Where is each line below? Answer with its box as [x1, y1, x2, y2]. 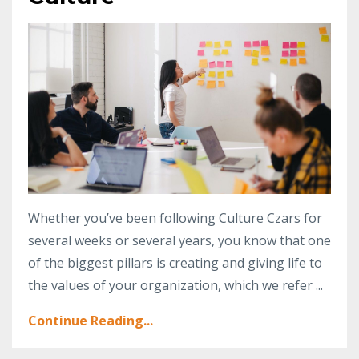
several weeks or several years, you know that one [28, 232, 331, 249]
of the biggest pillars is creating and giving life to [28, 254, 322, 272]
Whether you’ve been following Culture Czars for [28, 209, 322, 227]
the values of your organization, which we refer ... [28, 276, 323, 294]
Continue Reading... [28, 312, 153, 329]
